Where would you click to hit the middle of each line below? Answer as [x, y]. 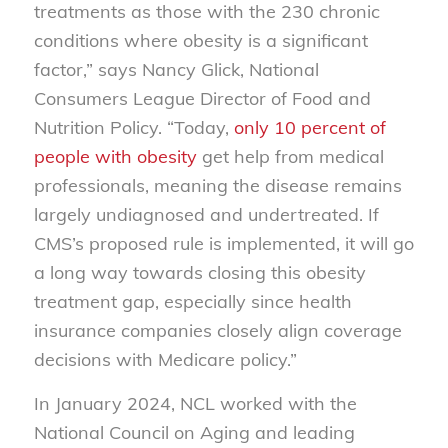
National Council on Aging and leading [194, 433]
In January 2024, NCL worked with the [195, 404]
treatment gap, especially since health [192, 301]
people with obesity [115, 156]
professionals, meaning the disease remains [217, 185]
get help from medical [290, 156]
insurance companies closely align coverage [217, 330]
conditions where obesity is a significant [200, 40]
